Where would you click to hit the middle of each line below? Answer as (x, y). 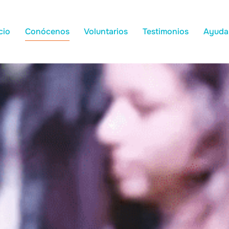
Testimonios (166, 32)
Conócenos (47, 32)
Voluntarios (106, 32)
